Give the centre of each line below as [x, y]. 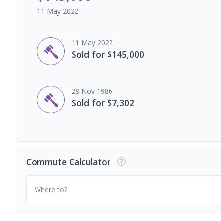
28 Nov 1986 [92, 91]
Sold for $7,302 [103, 103]
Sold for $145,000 [108, 54]
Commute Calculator [68, 162]
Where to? [51, 189]
